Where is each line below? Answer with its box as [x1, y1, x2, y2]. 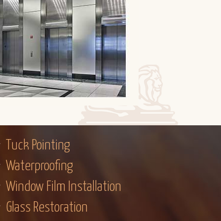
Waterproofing [6, 159, 73, 173]
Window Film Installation [6, 180, 121, 194]
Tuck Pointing [6, 139, 70, 152]
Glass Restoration [6, 201, 88, 215]
